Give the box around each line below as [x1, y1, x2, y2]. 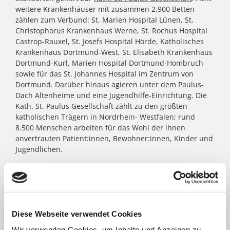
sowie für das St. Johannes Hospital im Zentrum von [15, 68, 194, 79]
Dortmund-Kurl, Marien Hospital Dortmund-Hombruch [15, 57, 203, 68]
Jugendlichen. [15, 144, 63, 154]
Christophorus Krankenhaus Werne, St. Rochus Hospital [15, 25, 207, 35]
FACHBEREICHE [15, 179, 68, 191]
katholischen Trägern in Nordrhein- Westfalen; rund [15, 111, 195, 122]
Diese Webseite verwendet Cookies [12, 209, 142, 218]
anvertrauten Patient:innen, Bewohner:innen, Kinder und [15, 133, 213, 143]
